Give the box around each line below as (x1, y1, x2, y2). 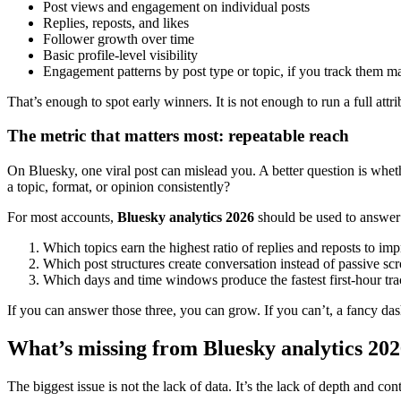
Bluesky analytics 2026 (117, 209, 254, 226)
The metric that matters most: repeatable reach (7, 126, 349, 146)
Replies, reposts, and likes (43, 14, 189, 30)
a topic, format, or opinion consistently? (7, 179, 230, 195)
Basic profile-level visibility (43, 47, 198, 63)
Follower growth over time (43, 30, 194, 47)
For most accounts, (7, 209, 117, 226)
